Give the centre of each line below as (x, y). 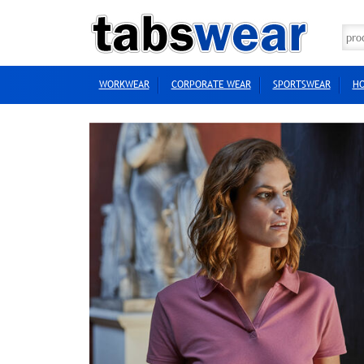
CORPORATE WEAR (211, 84)
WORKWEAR (124, 84)
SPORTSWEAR (301, 84)
